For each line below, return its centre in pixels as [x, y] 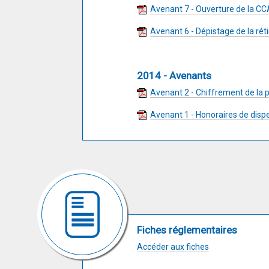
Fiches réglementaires [187, 230]
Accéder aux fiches [173, 247]
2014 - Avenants [174, 76]
